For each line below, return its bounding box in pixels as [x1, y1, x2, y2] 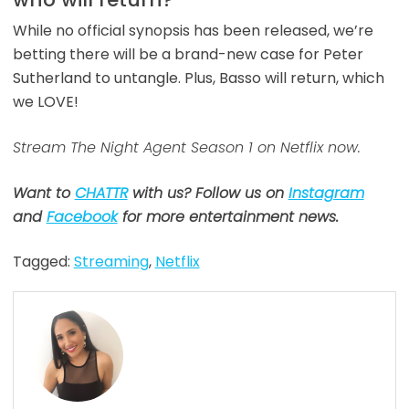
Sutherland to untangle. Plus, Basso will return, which [12, 67, 384, 89]
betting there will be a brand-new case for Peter [12, 43, 363, 65]
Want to [12, 182, 75, 204]
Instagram [288, 182, 364, 204]
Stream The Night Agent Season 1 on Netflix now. [12, 136, 361, 158]
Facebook [46, 205, 118, 227]
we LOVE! [12, 90, 79, 112]
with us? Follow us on [127, 182, 288, 204]
